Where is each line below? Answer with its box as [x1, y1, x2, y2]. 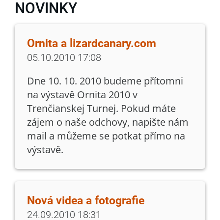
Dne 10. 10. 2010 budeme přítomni [27, 74, 183, 87]
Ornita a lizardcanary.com [27, 36, 156, 50]
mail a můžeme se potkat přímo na [27, 129, 185, 142]
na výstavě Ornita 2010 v [27, 87, 137, 101]
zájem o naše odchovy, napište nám [27, 115, 189, 129]
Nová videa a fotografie [27, 193, 144, 207]
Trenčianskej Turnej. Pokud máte [27, 101, 176, 115]
